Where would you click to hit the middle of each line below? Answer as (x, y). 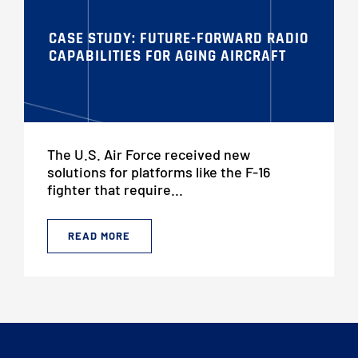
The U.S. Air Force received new (148, 155)
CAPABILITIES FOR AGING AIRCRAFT (167, 57)
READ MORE (99, 236)
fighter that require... (115, 190)
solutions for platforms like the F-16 (158, 172)
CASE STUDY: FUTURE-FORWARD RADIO (178, 39)
